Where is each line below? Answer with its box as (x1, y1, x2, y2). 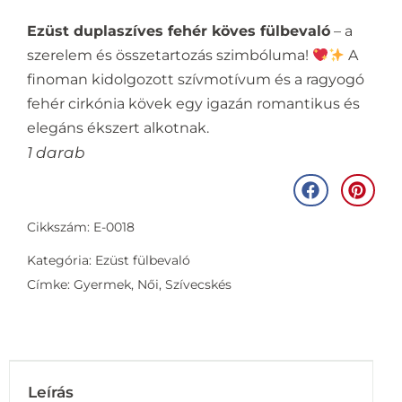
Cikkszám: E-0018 (27, 219, 135, 236)
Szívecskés (165, 276, 232, 293)
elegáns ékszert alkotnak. (27, 119, 209, 137)
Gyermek (74, 276, 131, 293)
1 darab (27, 144, 85, 162)
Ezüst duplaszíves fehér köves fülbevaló (27, 22, 330, 40)
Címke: (27, 276, 74, 293)
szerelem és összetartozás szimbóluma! (27, 47, 312, 65)
